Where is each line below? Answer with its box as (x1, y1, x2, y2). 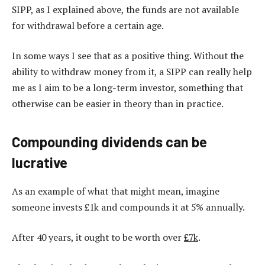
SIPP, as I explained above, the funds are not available (12, 2, 239, 16)
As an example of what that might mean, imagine (12, 184, 219, 198)
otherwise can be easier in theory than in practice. (12, 97, 224, 111)
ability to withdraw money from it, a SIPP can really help (12, 65, 252, 79)
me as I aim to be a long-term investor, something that (12, 81, 243, 95)
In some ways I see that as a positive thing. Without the (12, 49, 244, 63)
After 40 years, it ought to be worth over (12, 231, 184, 244)
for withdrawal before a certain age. (12, 18, 164, 32)
